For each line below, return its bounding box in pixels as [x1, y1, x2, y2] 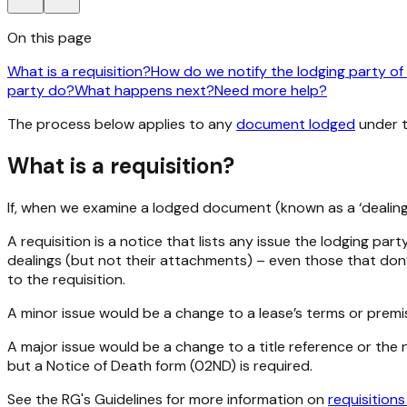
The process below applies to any [7, 114, 236, 134]
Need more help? [214, 81, 327, 101]
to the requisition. [7, 270, 125, 290]
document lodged [236, 114, 355, 134]
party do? [7, 81, 74, 101]
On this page [7, 28, 92, 48]
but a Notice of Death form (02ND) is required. [7, 356, 313, 376]
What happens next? [74, 81, 214, 101]
